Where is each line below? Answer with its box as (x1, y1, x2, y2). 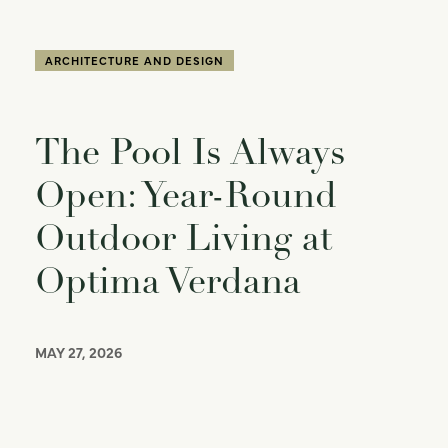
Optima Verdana (35, 259, 301, 305)
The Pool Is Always (35, 130, 346, 176)
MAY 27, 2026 (35, 342, 122, 363)
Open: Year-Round (35, 173, 337, 219)
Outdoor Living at (35, 216, 332, 262)
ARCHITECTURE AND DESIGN (45, 53, 224, 69)
